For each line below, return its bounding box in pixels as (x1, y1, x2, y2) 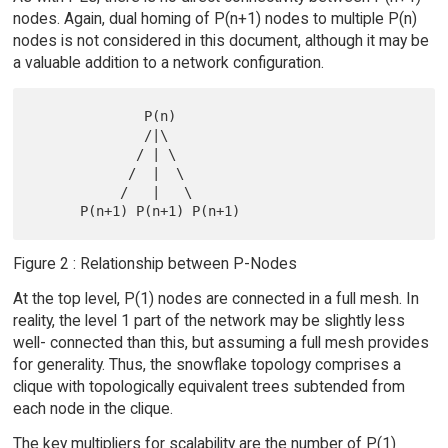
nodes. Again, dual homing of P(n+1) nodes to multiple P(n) (12, 8, 417, 28)
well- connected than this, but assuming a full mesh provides (12, 332, 429, 352)
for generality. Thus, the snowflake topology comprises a (12, 354, 401, 374)
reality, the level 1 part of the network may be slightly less (12, 310, 405, 330)
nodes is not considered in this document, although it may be (12, 30, 429, 50)
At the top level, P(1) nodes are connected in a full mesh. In (12, 288, 419, 308)
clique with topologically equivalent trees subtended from (12, 376, 405, 396)
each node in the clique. (12, 398, 173, 418)
